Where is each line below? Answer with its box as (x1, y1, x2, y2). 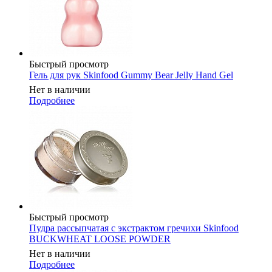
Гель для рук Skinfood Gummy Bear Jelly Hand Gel (29, 70, 233, 81)
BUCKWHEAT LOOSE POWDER (29, 234, 171, 245)
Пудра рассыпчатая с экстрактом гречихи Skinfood (29, 223, 239, 234)
